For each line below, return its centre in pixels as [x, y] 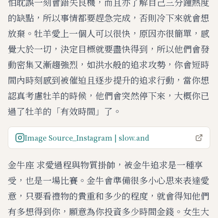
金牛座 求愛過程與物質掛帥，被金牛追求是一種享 [105, 164]
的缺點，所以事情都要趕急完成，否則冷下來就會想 [109, 18]
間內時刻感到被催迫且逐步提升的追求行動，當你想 [109, 80]
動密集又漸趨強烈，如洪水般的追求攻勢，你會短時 [109, 64]
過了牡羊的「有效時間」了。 [65, 111]
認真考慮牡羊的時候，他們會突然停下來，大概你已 [109, 95]
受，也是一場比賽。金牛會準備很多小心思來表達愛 [109, 180]
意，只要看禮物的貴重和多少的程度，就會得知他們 [109, 196]
